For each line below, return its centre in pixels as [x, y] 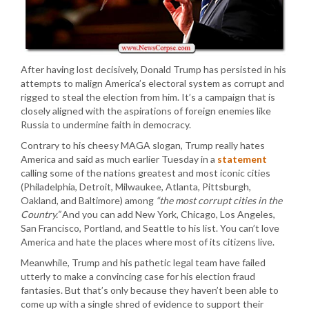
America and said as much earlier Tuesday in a [119, 159]
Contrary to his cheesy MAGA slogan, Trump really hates [143, 145]
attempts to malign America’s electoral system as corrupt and [152, 83]
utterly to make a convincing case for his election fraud [138, 276]
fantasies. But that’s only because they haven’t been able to [150, 290]
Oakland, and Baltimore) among [88, 200]
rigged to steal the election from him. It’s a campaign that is [148, 97]
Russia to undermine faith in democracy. [106, 124]
